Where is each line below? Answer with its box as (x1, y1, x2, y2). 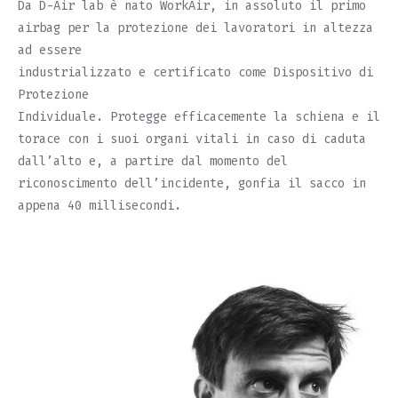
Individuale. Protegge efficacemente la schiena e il (18, 108, 380, 124)
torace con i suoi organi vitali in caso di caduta (18, 131, 366, 147)
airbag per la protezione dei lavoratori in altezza (18, 20, 373, 36)
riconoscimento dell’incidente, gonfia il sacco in (18, 175, 366, 191)
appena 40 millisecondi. (18, 197, 181, 213)
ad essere (18, 42, 82, 58)
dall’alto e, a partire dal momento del (18, 153, 288, 169)
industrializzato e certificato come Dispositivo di (18, 64, 373, 80)
